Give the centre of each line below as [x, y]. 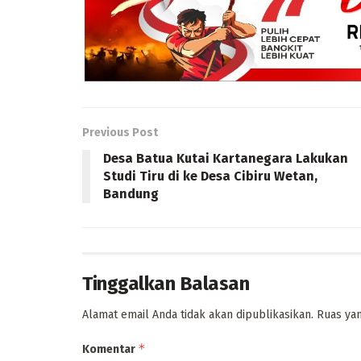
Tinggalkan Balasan [166, 284]
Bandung [131, 194]
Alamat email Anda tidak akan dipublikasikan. [198, 315]
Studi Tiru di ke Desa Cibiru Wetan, [210, 176]
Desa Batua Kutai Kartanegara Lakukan [226, 159]
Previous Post [120, 133]
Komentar [110, 350]
